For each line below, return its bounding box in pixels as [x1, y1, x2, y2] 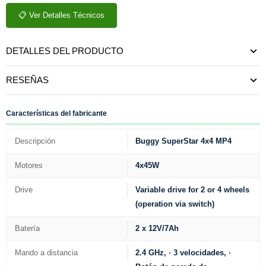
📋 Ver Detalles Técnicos [18, 10, 104, 20]
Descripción [15, 136, 55, 145]
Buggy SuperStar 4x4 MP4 [135, 136, 232, 145]
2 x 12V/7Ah [135, 223, 179, 233]
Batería [15, 223, 40, 233]
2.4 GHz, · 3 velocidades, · [135, 248, 232, 257]
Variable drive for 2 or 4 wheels [135, 185, 250, 194]
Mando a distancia [15, 248, 78, 257]
